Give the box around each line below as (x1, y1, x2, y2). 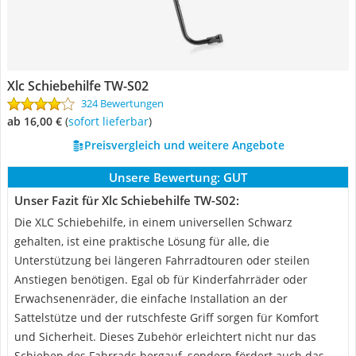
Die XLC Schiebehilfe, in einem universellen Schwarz (14, 215, 292, 230)
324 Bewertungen (81, 96, 164, 110)
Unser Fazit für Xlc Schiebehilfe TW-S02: (14, 192, 239, 208)
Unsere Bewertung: (109, 169, 220, 185)
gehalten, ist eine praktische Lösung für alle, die (14, 234, 269, 249)
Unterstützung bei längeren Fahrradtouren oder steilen (14, 253, 310, 268)
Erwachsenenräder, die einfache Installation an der (14, 291, 288, 306)
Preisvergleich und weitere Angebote (83, 137, 284, 153)
